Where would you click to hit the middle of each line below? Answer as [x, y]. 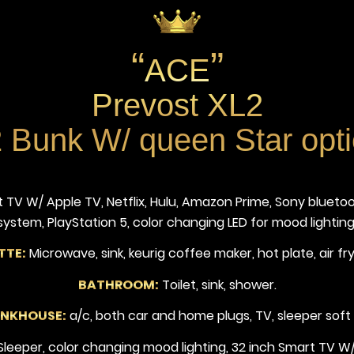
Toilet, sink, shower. [217, 284]
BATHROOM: [118, 284]
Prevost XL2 [177, 105]
